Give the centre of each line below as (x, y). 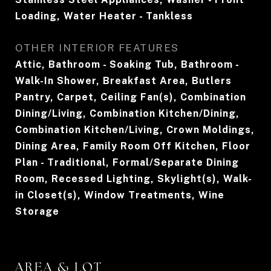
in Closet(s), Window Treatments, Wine (120, 195)
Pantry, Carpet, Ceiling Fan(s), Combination (131, 97)
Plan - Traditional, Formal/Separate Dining (127, 162)
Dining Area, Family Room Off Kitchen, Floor (133, 146)
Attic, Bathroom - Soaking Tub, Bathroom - (127, 64)
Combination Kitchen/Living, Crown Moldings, (135, 130)
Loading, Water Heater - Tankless (104, 16)
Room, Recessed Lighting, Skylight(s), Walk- (134, 179)
